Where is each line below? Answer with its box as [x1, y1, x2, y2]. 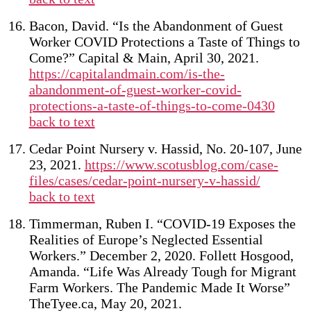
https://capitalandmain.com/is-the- [28, 66, 225, 81]
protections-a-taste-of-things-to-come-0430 [28, 98, 275, 113]
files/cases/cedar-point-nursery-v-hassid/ [28, 173, 260, 188]
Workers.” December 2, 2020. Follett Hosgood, [28, 248, 294, 263]
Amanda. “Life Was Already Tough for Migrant [28, 264, 296, 279]
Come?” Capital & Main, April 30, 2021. [28, 50, 259, 65]
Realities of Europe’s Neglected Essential [28, 232, 263, 247]
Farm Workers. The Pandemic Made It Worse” [28, 280, 290, 295]
